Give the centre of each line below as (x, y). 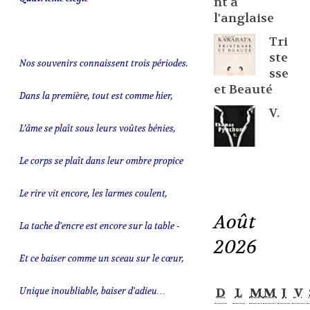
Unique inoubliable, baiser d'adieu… (92, 291)
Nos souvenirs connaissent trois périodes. (103, 64)
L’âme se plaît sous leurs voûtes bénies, (97, 129)
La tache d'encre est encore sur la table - (99, 226)
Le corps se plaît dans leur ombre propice (101, 161)
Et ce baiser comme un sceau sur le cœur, (101, 259)
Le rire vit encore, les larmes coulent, (93, 194)
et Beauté (243, 89)
